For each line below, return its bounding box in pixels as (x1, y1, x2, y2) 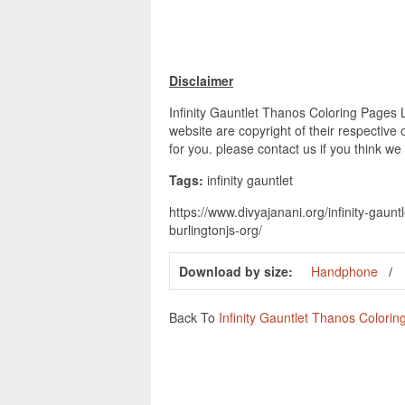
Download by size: (179, 261, 293, 280)
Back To (169, 307, 219, 326)
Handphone (311, 261, 378, 280)
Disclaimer (169, 71, 233, 89)
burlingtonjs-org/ (169, 220, 262, 239)
